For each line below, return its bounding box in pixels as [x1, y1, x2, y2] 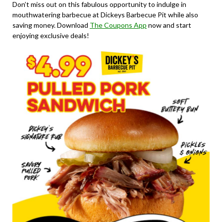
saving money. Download [12, 21, 90, 30]
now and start [147, 21, 191, 30]
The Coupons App [90, 21, 147, 30]
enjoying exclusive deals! [12, 31, 89, 40]
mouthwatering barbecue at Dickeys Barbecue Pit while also [12, 10, 198, 19]
